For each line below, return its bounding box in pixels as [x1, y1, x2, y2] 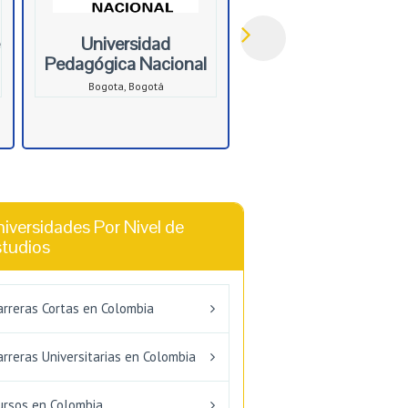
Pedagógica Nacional [45, 52, 207, 76]
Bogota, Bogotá [87, 79, 164, 94]
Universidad [81, 32, 170, 56]
